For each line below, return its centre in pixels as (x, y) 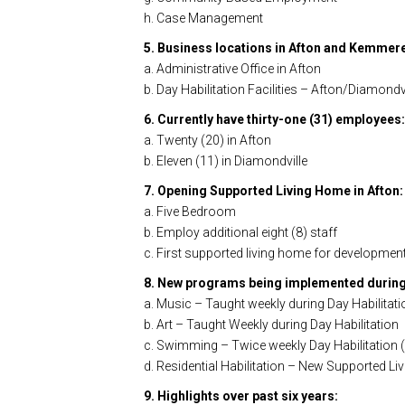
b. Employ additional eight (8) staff (240, 232)
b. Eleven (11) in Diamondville (226, 160)
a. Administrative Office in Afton (232, 68)
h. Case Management (203, 18)
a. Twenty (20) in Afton (207, 140)
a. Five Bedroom (190, 211)
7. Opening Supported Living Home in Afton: (273, 190)
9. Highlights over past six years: (241, 396)
